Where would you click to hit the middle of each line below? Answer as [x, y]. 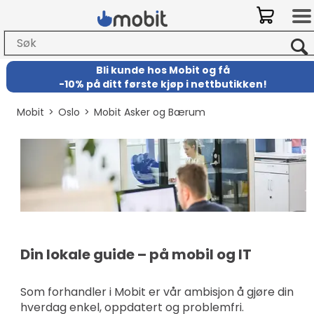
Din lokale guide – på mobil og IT [136, 254]
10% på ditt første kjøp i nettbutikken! [166, 84]
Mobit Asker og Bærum [149, 112]
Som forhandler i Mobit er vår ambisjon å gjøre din [157, 292]
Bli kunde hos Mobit [149, 70]
